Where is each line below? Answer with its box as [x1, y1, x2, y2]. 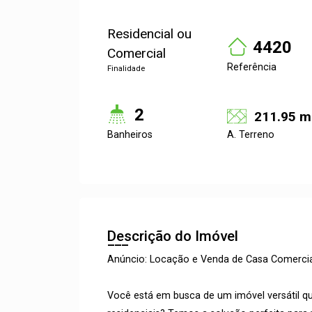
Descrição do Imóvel [107, 228, 238, 244]
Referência [227, 61, 276, 73]
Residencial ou [107, 26, 192, 42]
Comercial [107, 45, 166, 61]
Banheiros [107, 129, 153, 141]
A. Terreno [227, 129, 274, 141]
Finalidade [107, 64, 145, 73]
